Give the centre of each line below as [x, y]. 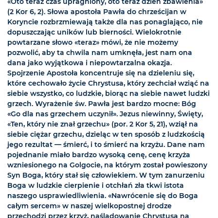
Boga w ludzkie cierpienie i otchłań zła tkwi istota [96, 186]
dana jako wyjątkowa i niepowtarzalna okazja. [90, 63]
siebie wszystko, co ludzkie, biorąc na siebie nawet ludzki [109, 94]
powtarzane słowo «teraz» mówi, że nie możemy [93, 43]
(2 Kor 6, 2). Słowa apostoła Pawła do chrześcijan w [97, 12]
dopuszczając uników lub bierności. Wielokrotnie [94, 32]
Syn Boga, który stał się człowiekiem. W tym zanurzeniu [106, 175]
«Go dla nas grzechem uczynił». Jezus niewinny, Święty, [105, 114]
